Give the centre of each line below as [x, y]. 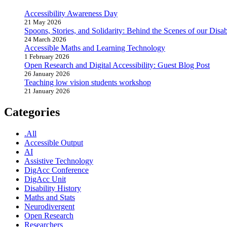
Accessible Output [54, 143]
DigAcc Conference [56, 170]
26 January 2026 [47, 74]
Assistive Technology [59, 161]
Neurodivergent [49, 207]
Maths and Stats [50, 198]
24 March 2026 [45, 40]
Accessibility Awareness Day [71, 14]
